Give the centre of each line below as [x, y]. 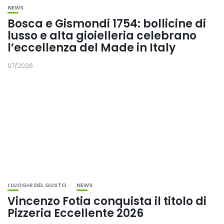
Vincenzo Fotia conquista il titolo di [107, 201]
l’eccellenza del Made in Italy [91, 48]
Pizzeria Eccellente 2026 [75, 213]
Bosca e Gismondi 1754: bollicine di [107, 24]
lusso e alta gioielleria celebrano [102, 36]
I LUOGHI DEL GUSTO [37, 185]
